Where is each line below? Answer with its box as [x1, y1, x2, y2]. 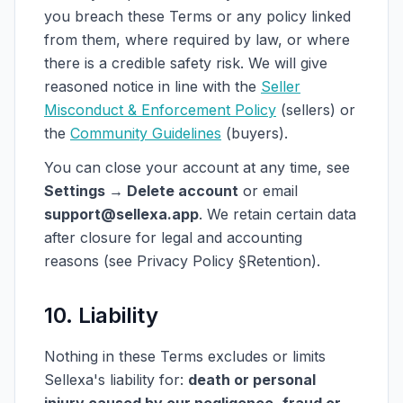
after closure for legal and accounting [44, 228, 302, 246]
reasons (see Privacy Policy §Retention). [44, 252, 320, 270]
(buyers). [226, 124, 288, 142]
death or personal [188, 371, 316, 389]
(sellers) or [281, 101, 355, 119]
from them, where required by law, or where [44, 31, 350, 49]
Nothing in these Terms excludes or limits [44, 347, 326, 365]
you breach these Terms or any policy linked [44, 7, 351, 25]
